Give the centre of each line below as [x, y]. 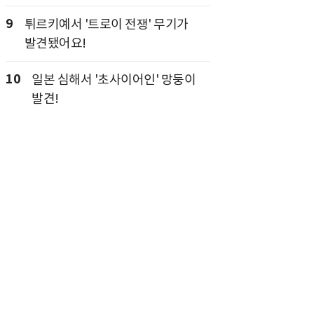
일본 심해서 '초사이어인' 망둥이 [114, 80]
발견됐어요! [55, 43]
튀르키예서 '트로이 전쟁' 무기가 [106, 24]
